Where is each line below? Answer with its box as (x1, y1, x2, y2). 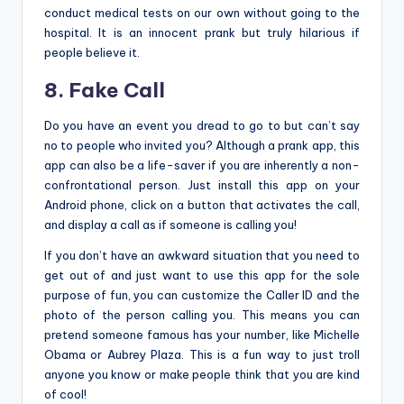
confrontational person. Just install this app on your (44, 178, 360, 193)
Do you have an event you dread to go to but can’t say (44, 118, 360, 133)
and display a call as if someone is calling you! (44, 217, 297, 233)
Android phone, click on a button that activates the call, (44, 197, 360, 213)
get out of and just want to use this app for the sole (44, 268, 360, 283)
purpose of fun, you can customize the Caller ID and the (44, 288, 360, 303)
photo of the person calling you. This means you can (44, 308, 360, 323)
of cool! (44, 387, 87, 402)
